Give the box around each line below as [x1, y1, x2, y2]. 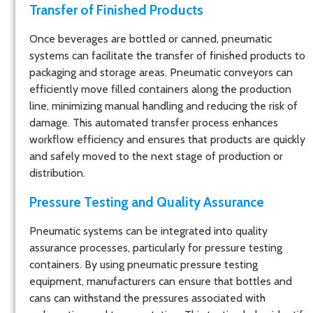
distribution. [29, 166, 85, 180]
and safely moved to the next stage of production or [29, 150, 283, 163]
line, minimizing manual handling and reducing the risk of [29, 99, 298, 113]
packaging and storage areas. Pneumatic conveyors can [29, 66, 293, 80]
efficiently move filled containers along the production [29, 82, 291, 96]
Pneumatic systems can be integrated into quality [29, 224, 268, 238]
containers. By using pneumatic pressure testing [29, 257, 258, 271]
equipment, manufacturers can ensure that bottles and [29, 274, 292, 288]
